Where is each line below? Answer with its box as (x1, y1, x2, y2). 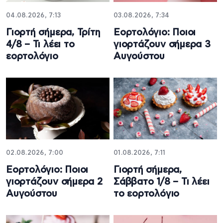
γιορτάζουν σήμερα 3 (113, 40, 211, 50)
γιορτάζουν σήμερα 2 (6, 177, 103, 187)
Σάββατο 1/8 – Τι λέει (113, 177, 210, 187)
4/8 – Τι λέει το (6, 40, 75, 50)
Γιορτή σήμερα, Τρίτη (6, 28, 101, 38)
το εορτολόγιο (113, 189, 180, 199)
